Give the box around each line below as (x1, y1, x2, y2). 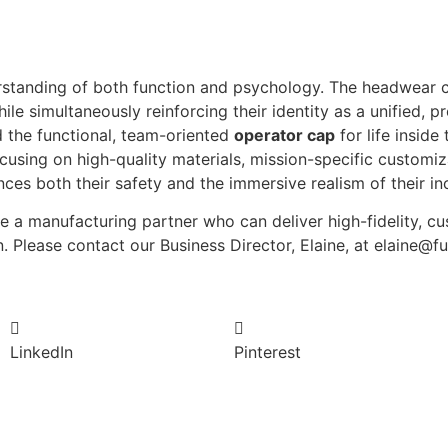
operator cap (234, 124, 335, 145)
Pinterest (234, 341, 301, 362)
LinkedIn (10, 341, 73, 362)
